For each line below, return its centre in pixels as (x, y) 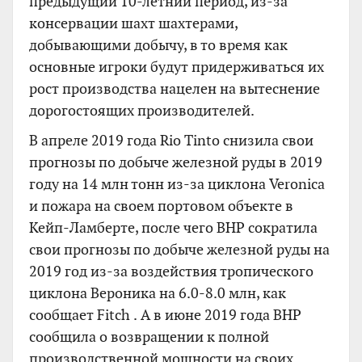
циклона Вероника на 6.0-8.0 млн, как (158, 293)
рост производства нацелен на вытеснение (175, 88)
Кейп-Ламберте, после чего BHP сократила (173, 227)
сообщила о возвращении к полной (149, 336)
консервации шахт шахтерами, (133, 23)
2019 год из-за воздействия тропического (171, 271)
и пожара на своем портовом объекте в (161, 205)
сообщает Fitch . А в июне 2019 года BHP (165, 314)
